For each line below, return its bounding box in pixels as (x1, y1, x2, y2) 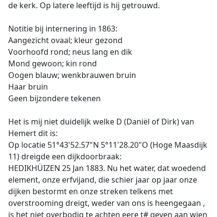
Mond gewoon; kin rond (8, 58, 97, 69)
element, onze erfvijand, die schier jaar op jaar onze (8, 174, 197, 185)
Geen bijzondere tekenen (8, 93, 101, 104)
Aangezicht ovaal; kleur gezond (8, 35, 123, 46)
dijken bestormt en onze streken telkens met (8, 186, 173, 197)
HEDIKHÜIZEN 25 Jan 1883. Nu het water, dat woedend (8, 163, 206, 173)
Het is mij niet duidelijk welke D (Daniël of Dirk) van (8, 116, 194, 127)
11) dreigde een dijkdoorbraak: (8, 151, 122, 162)
